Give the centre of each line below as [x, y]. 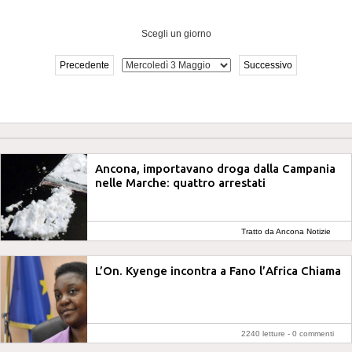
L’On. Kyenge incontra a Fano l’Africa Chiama [218, 271]
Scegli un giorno [176, 34]
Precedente [84, 65]
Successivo [268, 65]
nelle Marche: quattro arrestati [180, 183]
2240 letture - [267, 334]
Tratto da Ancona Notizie [286, 231]
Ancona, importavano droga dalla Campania [215, 169]
